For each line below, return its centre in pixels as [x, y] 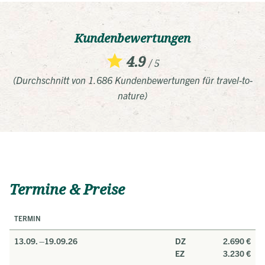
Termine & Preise [67, 190]
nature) [132, 95]
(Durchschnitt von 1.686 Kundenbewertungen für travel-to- [132, 80]
